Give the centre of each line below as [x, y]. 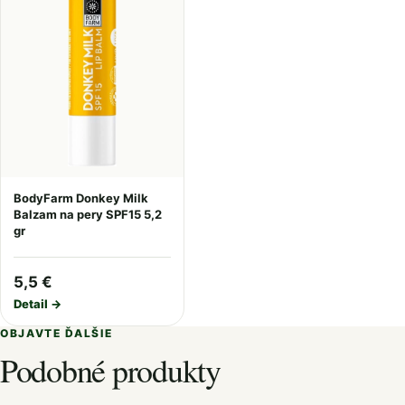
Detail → [38, 304]
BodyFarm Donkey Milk [81, 198]
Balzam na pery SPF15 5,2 [88, 214]
